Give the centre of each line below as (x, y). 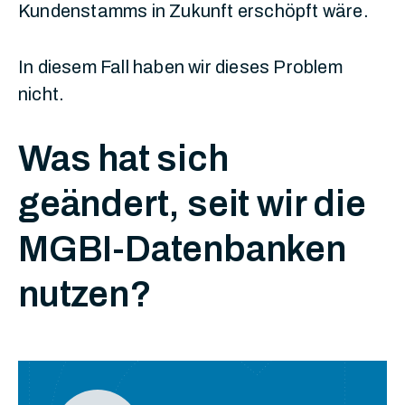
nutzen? (85, 294)
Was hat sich (123, 159)
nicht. (42, 94)
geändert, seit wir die (192, 204)
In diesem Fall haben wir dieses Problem (180, 67)
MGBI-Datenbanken (182, 249)
